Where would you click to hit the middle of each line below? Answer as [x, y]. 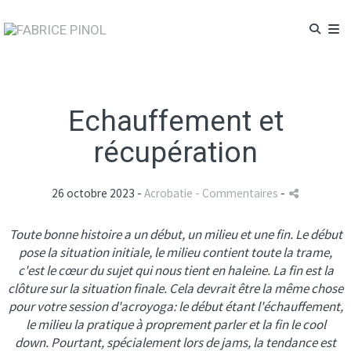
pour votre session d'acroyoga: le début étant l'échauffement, [175, 306]
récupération [175, 152]
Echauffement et [175, 121]
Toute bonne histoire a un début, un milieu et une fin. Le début [175, 234]
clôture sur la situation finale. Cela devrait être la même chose [175, 288]
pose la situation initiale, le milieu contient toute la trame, [175, 252]
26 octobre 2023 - [98, 193]
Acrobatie [168, 193]
